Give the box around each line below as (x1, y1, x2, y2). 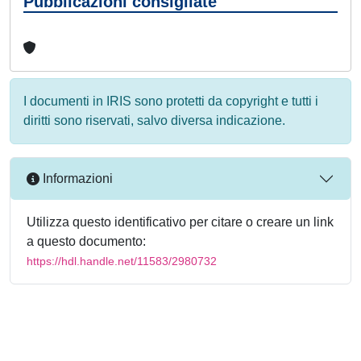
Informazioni (39, 172, 113, 186)
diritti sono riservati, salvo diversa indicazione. (23, 113, 285, 127)
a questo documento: (27, 234, 146, 248)
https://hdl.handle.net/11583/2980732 (27, 254, 217, 268)
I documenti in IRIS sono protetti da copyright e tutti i (23, 93, 318, 108)
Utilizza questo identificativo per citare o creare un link (27, 214, 334, 229)
